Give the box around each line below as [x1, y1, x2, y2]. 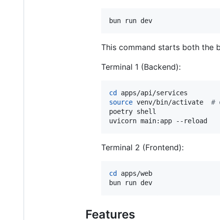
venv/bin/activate [133, 98, 211, 107]
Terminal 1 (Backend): [101, 62, 181, 72]
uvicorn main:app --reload [109, 117, 207, 125]
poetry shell [109, 108, 156, 116]
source [109, 98, 133, 107]
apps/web [117, 169, 152, 178]
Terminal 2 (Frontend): [101, 142, 184, 153]
